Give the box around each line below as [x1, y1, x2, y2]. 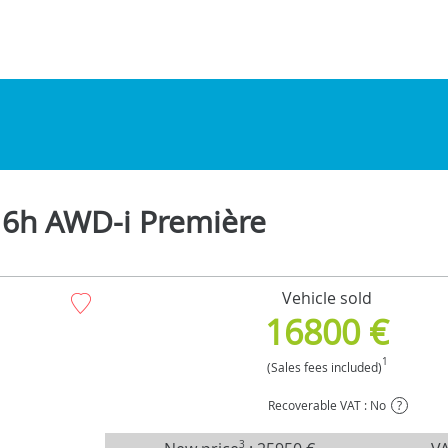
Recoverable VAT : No [268, 396, 387, 413]
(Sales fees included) [266, 358, 382, 375]
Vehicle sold [282, 286, 373, 309]
